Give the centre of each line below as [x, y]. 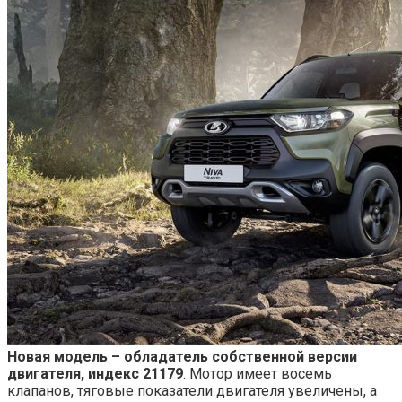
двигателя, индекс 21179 [95, 373]
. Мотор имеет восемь [258, 373]
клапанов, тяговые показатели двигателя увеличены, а [192, 390]
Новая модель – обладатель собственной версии [182, 356]
